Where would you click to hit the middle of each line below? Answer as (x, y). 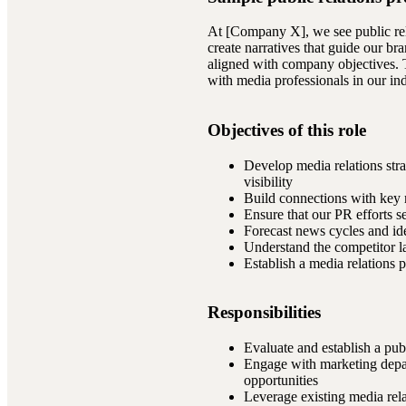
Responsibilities (265, 313)
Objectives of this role (287, 130)
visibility (269, 181)
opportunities (281, 381)
